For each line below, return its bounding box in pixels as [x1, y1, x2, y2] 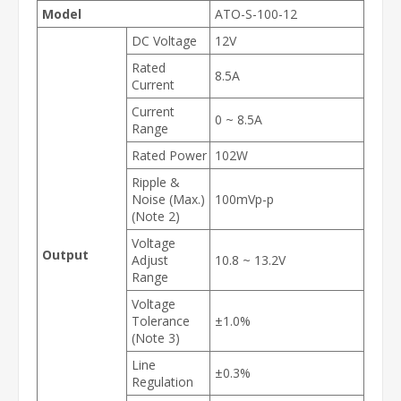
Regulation [132, 373, 193, 390]
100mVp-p [215, 191, 274, 208]
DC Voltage [132, 32, 197, 49]
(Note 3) [132, 329, 180, 346]
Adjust [132, 252, 168, 269]
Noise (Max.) [132, 191, 205, 208]
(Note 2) [132, 208, 180, 225]
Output [42, 246, 89, 263]
